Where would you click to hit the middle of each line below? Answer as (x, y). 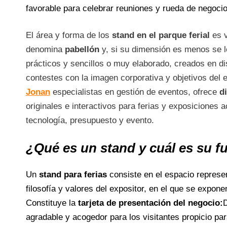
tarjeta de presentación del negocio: (150, 203)
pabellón (82, 49)
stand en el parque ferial (161, 35)
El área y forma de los (69, 35)
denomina (45, 49)
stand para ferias (74, 175)
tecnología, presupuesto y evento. (90, 120)
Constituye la (52, 203)
